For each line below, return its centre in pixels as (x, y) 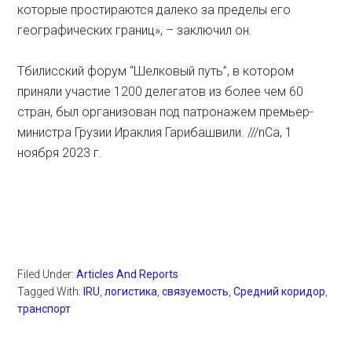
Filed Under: (47, 275)
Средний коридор (280, 292)
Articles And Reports (128, 275)
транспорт (44, 309)
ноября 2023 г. (60, 153)
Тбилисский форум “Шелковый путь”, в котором (156, 71)
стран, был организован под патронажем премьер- (166, 112)
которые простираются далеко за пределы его (154, 10)
